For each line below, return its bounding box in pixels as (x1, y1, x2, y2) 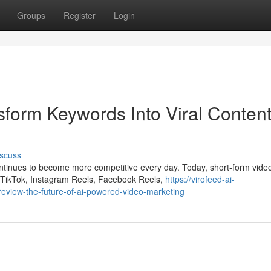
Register (64, 9, 96, 21)
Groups (17, 9, 45, 21)
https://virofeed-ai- (165, 173, 235, 185)
